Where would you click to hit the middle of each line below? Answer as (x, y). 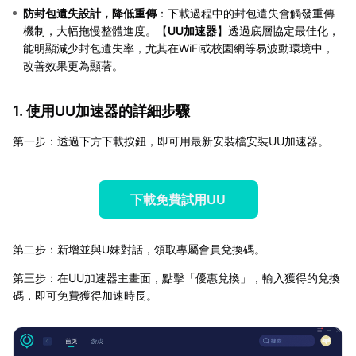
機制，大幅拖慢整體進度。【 (95, 30)
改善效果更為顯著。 (73, 65)
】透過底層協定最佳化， (278, 30)
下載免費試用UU (178, 199)
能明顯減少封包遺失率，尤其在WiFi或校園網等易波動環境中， (178, 48)
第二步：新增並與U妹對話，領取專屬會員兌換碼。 (139, 249)
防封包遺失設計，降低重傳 (90, 13)
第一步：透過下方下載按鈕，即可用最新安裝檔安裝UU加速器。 (171, 141)
